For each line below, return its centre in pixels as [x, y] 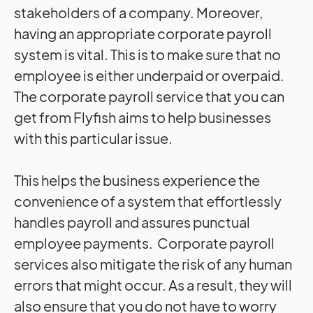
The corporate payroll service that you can [149, 96]
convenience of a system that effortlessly [148, 201]
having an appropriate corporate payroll [143, 33]
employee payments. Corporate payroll [144, 242]
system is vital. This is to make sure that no [147, 54]
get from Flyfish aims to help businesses [143, 117]
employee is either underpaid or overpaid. [149, 75]
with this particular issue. [94, 138]
